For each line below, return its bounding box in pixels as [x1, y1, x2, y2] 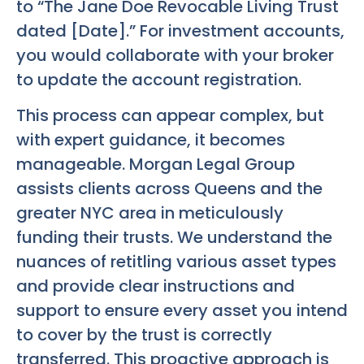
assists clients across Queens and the [16, 176, 323, 200]
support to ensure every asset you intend [16, 298, 348, 322]
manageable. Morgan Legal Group [16, 152, 295, 175]
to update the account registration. [16, 67, 301, 91]
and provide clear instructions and [16, 274, 295, 297]
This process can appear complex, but [16, 103, 324, 127]
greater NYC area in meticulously [16, 201, 284, 224]
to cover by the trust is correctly [16, 323, 272, 346]
